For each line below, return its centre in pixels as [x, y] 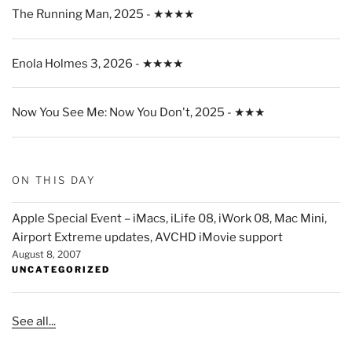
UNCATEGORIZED [61, 269]
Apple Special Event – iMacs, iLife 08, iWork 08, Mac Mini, [169, 218]
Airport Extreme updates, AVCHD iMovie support [147, 237]
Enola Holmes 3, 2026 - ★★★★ [97, 63]
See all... [34, 322]
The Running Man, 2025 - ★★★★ [103, 15]
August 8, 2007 [46, 254]
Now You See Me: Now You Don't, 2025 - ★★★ [138, 113]
